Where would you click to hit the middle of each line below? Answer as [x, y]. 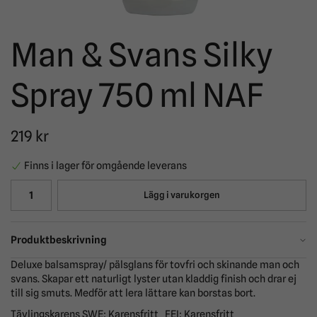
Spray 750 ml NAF [137, 95]
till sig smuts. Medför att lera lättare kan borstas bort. [133, 293]
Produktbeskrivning [59, 240]
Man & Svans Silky [142, 55]
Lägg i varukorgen [181, 195]
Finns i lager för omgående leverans [105, 166]
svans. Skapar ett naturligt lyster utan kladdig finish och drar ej [154, 279]
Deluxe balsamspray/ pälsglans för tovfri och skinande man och [155, 265]
